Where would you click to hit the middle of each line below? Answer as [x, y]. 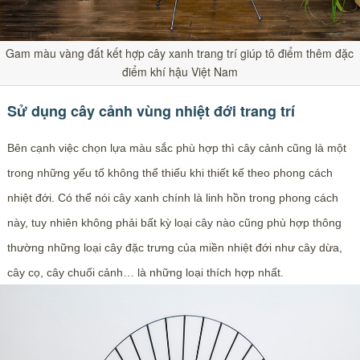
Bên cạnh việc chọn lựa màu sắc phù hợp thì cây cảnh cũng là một [176, 148]
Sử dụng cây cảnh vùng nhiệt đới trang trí [151, 111]
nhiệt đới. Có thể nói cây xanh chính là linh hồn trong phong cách [172, 198]
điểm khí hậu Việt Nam [180, 72]
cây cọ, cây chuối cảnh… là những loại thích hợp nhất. [145, 273]
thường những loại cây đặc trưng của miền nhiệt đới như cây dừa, [174, 248]
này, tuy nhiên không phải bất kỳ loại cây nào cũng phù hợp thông [174, 223]
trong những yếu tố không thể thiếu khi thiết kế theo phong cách [170, 173]
